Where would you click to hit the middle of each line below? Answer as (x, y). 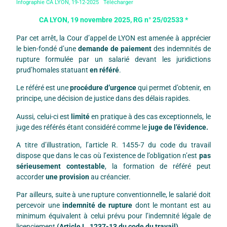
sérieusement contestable (61, 166)
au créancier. (110, 177)
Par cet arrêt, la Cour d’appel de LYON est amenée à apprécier (113, 38)
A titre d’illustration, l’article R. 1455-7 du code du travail (113, 145)
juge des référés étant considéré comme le (83, 127)
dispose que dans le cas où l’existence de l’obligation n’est (108, 155)
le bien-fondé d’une (47, 48)
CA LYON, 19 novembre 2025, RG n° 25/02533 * (113, 20)
